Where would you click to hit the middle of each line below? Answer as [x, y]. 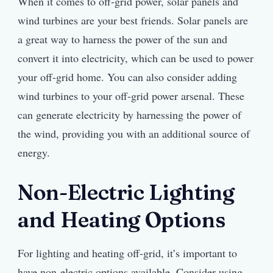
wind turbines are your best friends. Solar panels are [133, 20]
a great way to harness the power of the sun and [122, 39]
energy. [34, 153]
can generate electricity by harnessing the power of [129, 115]
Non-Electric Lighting [126, 193]
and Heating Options [122, 220]
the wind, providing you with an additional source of [134, 134]
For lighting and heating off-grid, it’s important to [127, 253]
